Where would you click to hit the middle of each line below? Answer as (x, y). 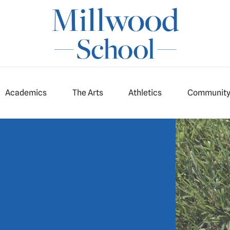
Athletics (145, 93)
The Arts (88, 93)
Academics (26, 93)
